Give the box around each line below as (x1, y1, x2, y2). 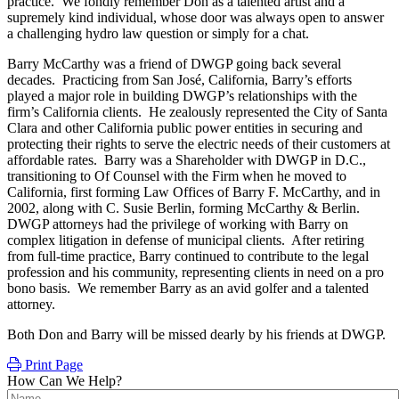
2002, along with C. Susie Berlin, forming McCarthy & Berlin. (7, 199, 363, 216)
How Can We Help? (7, 372, 122, 388)
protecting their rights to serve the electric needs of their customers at (7, 135, 390, 151)
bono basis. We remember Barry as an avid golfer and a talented (7, 280, 369, 296)
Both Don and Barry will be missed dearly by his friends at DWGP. (7, 326, 386, 342)
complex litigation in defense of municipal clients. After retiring (7, 232, 364, 248)
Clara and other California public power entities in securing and (7, 119, 362, 135)
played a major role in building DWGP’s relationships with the (7, 87, 357, 103)
